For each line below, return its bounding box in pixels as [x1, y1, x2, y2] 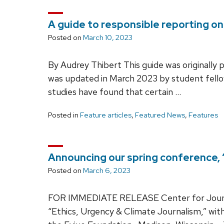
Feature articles [80, 109, 131, 120]
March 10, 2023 [83, 32, 132, 42]
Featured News [135, 109, 185, 120]
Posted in [48, 109, 80, 120]
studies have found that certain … [48, 85, 181, 97]
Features [188, 109, 218, 120]
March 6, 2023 [83, 165, 130, 175]
